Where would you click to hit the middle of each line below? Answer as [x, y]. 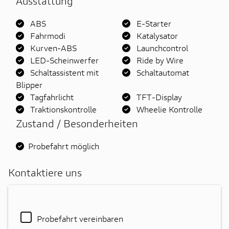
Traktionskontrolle [62, 109]
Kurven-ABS [52, 48]
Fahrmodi [47, 35]
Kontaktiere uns [45, 172]
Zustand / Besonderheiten [77, 123]
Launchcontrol [161, 48]
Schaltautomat [162, 72]
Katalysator [156, 35]
